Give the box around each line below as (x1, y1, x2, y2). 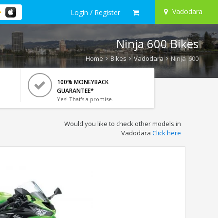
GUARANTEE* (56, 87, 94, 95)
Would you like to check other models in (64, 119, 181, 128)
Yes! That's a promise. (56, 95, 113, 103)
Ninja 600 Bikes (116, 36, 199, 52)
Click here (152, 128, 181, 137)
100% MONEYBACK (56, 78, 109, 86)
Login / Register (71, 7, 120, 17)
